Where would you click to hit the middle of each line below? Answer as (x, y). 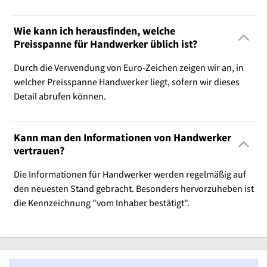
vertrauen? (39, 151)
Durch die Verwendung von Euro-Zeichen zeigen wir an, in (128, 68)
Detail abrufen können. (60, 96)
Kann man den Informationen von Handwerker (122, 138)
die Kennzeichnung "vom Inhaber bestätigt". (101, 203)
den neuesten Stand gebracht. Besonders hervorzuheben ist (133, 189)
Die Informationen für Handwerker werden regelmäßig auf (130, 174)
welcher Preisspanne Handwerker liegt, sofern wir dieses (126, 82)
